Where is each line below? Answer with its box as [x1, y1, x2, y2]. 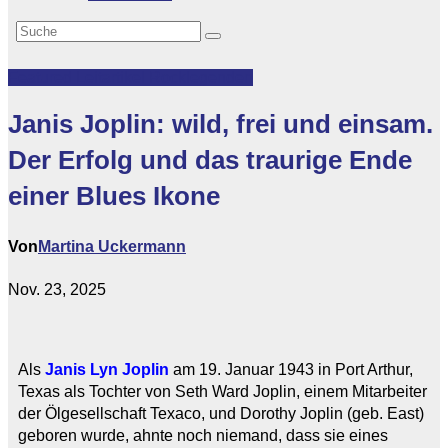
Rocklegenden [149, 69, 253, 86]
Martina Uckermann [38, 237, 186, 255]
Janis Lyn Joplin [45, 360, 173, 378]
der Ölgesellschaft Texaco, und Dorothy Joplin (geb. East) [18, 404, 424, 422]
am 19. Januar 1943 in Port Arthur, [173, 360, 413, 378]
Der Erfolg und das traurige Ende [8, 145, 412, 176]
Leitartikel [76, 69, 149, 86]
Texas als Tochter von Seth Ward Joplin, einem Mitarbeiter [18, 382, 427, 400]
